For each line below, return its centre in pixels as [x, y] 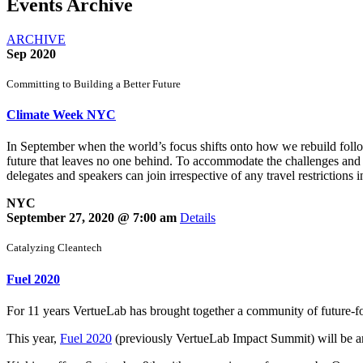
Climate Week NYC [61, 115]
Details [198, 218]
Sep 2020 [31, 53]
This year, [33, 338]
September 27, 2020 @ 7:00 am [93, 218]
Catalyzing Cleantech [54, 248]
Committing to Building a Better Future [94, 83]
